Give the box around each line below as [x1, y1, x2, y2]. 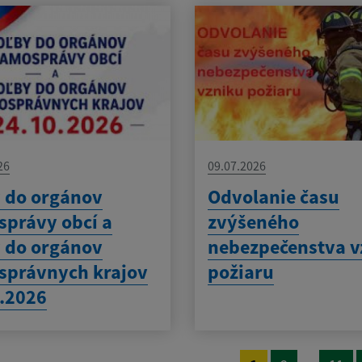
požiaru [208, 259, 275, 285]
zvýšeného [208, 209, 300, 235]
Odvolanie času [208, 184, 340, 210]
